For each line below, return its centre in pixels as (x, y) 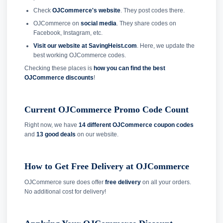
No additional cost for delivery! (65, 191)
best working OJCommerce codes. (79, 55)
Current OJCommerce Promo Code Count (107, 109)
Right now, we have (52, 125)
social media (98, 23)
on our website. (97, 135)
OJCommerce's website (86, 10)
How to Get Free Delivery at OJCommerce (107, 167)
